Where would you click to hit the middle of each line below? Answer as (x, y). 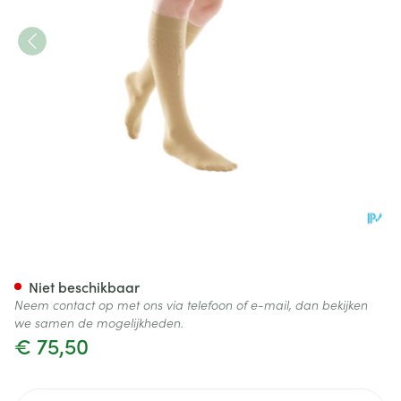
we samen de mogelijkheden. (99, 322)
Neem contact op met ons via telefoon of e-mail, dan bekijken (191, 304)
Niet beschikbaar (84, 286)
